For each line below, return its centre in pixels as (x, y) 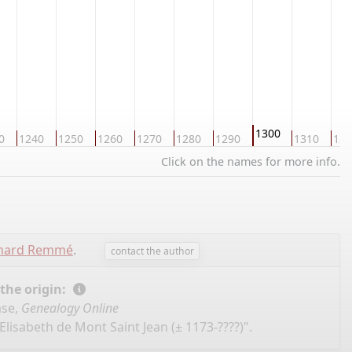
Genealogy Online (70, 308)
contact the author (152, 251)
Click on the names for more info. (251, 161)
